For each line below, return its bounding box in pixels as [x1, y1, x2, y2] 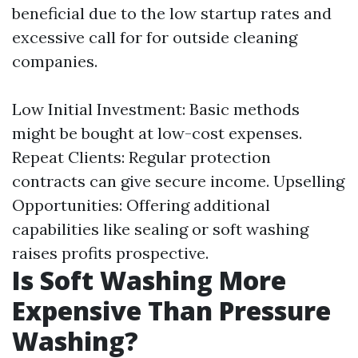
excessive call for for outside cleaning [12, 27, 297, 47]
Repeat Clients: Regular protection [12, 147, 271, 167]
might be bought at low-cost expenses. [12, 123, 302, 143]
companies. [12, 51, 97, 71]
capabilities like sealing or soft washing [12, 219, 308, 239]
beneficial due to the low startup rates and [12, 3, 332, 23]
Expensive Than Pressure [12, 293, 331, 328]
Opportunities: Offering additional [12, 195, 270, 215]
